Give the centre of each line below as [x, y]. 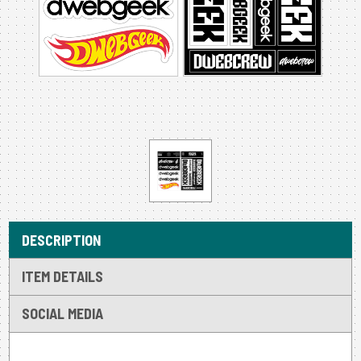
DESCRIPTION [61, 240]
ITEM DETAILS [62, 276]
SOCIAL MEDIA [62, 313]
